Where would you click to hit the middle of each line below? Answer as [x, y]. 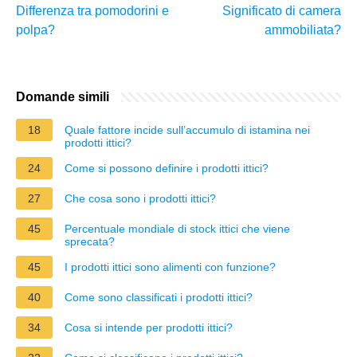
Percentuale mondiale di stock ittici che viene [177, 228]
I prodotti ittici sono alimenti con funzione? [170, 267]
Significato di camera [282, 10]
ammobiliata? [303, 29]
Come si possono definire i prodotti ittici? [167, 168]
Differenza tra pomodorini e [92, 10]
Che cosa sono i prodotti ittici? [140, 198]
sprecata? [90, 241]
